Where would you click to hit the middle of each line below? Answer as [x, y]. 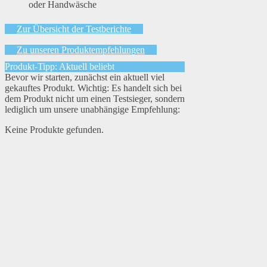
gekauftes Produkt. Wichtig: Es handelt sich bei [93, 88]
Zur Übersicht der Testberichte [74, 29]
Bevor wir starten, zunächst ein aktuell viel [85, 77]
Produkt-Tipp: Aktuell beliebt [60, 67]
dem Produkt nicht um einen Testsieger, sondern [95, 99]
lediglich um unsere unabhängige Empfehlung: [92, 110]
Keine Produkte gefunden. [54, 130]
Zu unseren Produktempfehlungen [81, 50]
